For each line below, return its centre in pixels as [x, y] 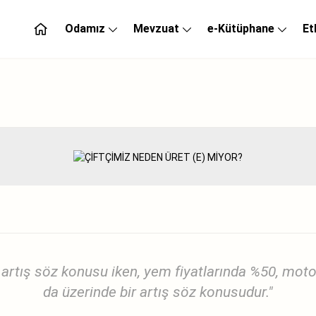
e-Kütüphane [241, 29]
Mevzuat [156, 29]
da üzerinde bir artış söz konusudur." [158, 292]
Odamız [85, 29]
